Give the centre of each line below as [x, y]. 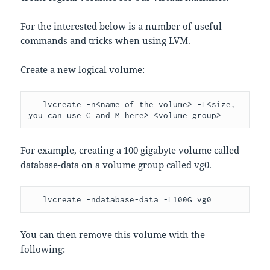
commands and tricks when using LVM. [106, 41]
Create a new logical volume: [83, 70]
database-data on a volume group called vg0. [116, 165]
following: [43, 249]
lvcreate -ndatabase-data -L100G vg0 [127, 200]
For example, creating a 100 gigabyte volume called [130, 150]
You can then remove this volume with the [113, 235]
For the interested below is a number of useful [121, 26]
